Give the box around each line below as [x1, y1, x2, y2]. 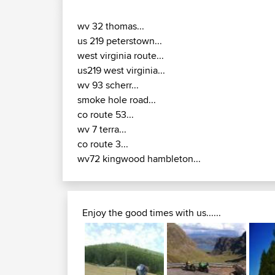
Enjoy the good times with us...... [82, 206, 221, 220]
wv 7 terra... [77, 122, 126, 137]
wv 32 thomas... [77, 19, 144, 34]
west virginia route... [77, 48, 164, 63]
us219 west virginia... [77, 63, 165, 78]
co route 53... [77, 107, 134, 122]
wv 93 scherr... [77, 78, 139, 93]
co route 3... [77, 137, 128, 152]
